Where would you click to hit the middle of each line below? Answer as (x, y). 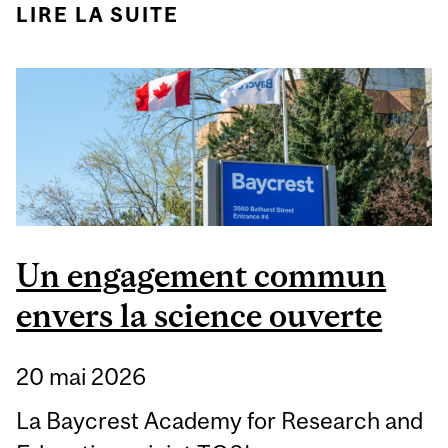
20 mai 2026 (81, 376)
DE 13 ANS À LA (313, 14)
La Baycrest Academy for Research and (220, 420)
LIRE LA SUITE (97, 14)
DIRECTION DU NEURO (313, 49)
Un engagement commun (201, 276)
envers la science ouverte (199, 316)
